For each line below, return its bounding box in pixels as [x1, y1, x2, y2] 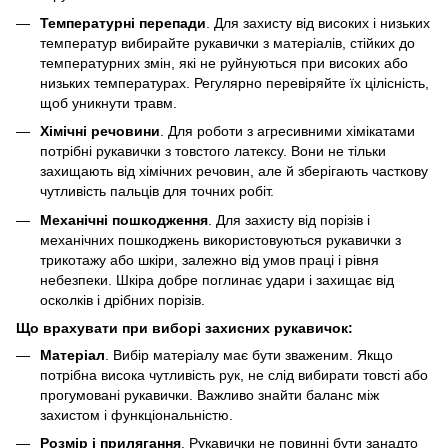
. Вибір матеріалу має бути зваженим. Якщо [105, 346, 393, 363]
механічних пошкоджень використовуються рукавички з [40, 231, 401, 248]
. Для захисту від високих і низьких [206, 14, 430, 31]
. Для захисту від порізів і [208, 211, 370, 228]
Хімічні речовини [40, 123, 160, 140]
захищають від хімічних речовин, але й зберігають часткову [40, 163, 428, 180]
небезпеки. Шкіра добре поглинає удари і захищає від [40, 271, 394, 288]
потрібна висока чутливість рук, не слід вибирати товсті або [40, 366, 428, 383]
